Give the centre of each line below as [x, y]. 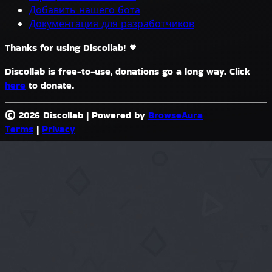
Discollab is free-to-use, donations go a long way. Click [127, 71]
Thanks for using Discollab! [67, 47]
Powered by [120, 115]
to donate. [50, 85]
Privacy [59, 129]
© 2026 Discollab [44, 115]
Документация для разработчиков [112, 24]
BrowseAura [175, 115]
